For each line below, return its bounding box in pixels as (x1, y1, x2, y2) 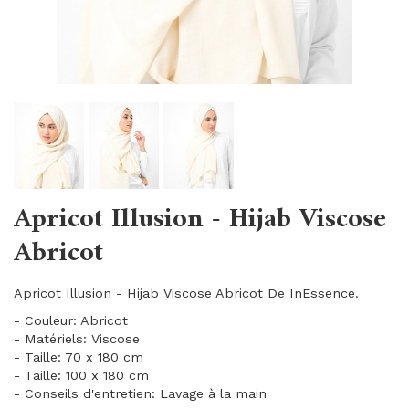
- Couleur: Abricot (14, 313, 128, 328)
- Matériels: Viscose (14, 331, 140, 346)
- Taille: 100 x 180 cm (14, 368, 149, 383)
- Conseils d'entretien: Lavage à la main (14, 386, 267, 401)
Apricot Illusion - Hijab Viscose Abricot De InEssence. (14, 286, 359, 300)
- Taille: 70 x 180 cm (14, 350, 143, 364)
